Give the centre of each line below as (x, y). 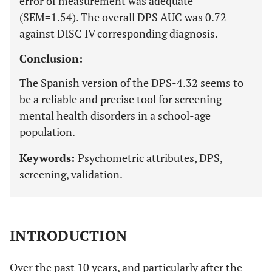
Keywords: (49, 158)
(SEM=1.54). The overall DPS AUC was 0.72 (123, 17)
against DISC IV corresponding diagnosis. (119, 33)
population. (47, 132)
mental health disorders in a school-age (115, 115)
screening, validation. (71, 174)
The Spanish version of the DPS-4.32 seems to (131, 83)
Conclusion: (51, 58)
